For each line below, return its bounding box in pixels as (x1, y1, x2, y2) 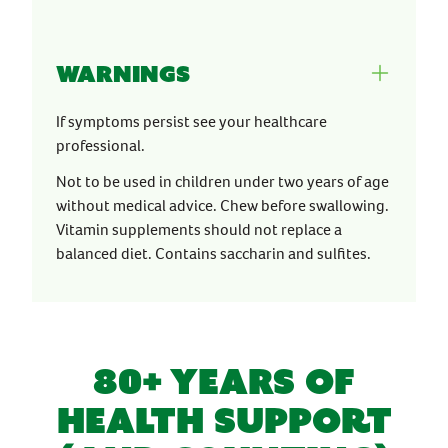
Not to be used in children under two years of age (56, 171, 389, 192)
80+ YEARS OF (93, 359, 355, 404)
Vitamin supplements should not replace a (56, 219, 342, 240)
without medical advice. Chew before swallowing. (56, 195, 389, 216)
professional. (56, 135, 145, 156)
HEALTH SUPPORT (56, 398, 392, 443)
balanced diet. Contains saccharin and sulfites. (56, 243, 371, 264)
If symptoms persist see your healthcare (56, 111, 327, 132)
